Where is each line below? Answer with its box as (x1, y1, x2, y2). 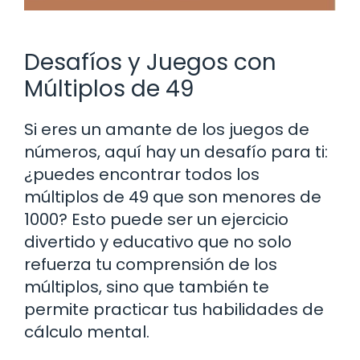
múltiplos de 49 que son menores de (24, 185, 321, 208)
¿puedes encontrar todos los (24, 162, 260, 186)
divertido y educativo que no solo (24, 230, 292, 253)
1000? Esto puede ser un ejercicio (24, 207, 288, 231)
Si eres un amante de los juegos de (24, 117, 309, 141)
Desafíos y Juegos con (24, 46, 276, 78)
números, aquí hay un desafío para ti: (24, 140, 328, 163)
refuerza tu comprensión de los (24, 252, 277, 276)
